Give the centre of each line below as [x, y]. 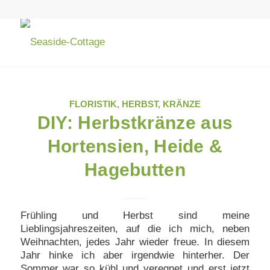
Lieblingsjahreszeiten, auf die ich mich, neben [135, 229]
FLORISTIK [93, 104]
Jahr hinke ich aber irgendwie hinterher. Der [135, 255]
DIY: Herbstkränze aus [135, 123]
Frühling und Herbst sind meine [135, 215]
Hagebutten [135, 170]
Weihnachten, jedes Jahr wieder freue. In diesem [135, 242]
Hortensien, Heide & [135, 146]
